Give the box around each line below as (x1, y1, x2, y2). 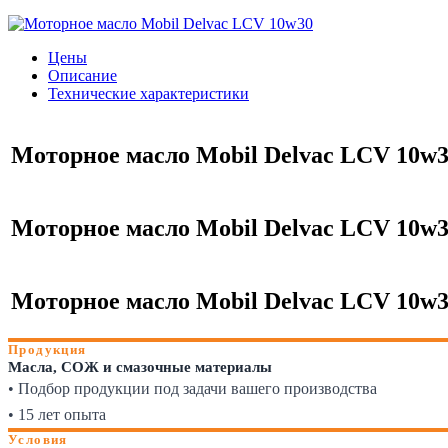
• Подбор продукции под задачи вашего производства (8, 379, 377, 397)
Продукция (8, 341, 87, 357)
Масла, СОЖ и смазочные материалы (8, 358, 272, 375)
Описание (48, 66, 117, 84)
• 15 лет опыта (8, 405, 106, 423)
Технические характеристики (48, 84, 249, 102)
